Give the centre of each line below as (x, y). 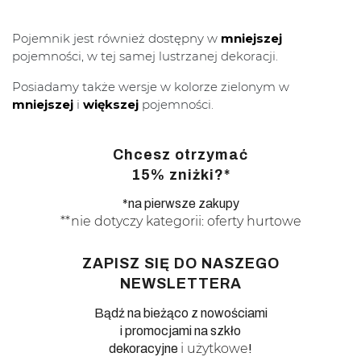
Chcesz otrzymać (180, 154)
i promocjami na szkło (180, 330)
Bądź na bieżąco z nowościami (180, 313)
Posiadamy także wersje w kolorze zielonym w (151, 87)
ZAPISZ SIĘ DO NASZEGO (180, 264)
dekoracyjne (145, 348)
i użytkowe (214, 348)
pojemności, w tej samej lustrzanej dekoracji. (145, 56)
